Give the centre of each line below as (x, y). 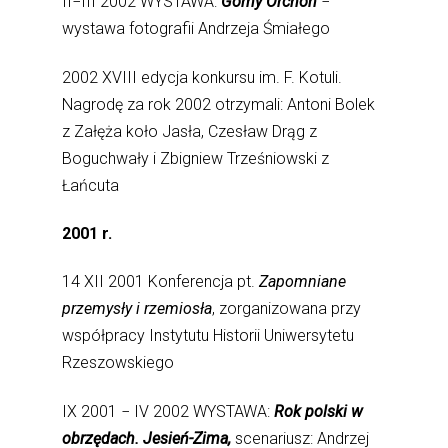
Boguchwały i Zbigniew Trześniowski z (196, 158)
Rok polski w (319, 411)
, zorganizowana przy (287, 309)
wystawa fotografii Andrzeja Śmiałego (196, 29)
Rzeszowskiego (118, 363)
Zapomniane (303, 282)
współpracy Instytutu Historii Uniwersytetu (208, 336)
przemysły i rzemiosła (137, 309)
